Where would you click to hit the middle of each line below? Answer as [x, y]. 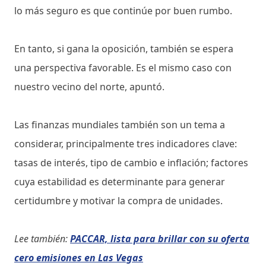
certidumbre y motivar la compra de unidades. [118, 201]
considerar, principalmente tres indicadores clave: [126, 144]
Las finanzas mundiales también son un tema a [120, 125]
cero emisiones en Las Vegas [79, 258]
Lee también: [42, 239]
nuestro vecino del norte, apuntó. [89, 87]
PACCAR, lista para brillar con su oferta [160, 239]
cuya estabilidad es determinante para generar [120, 182]
